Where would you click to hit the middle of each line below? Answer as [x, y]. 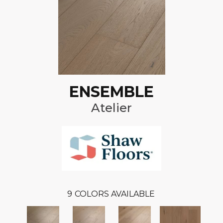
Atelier [111, 108]
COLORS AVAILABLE [114, 194]
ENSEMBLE [111, 92]
